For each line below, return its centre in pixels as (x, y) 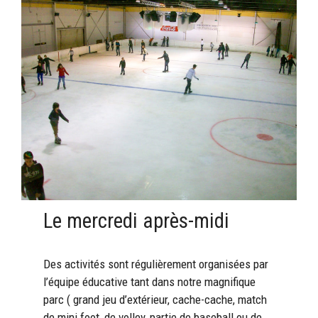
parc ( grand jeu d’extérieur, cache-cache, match (155, 299)
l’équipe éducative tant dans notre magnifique (150, 281)
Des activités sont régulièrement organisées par (156, 264)
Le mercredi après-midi (137, 220)
